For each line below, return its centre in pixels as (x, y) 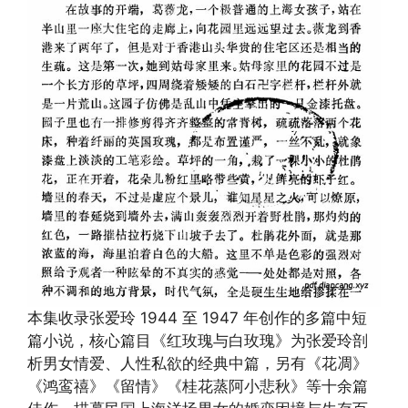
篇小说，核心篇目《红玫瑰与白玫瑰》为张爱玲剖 (198, 340)
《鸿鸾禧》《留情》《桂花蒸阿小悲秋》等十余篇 (198, 386)
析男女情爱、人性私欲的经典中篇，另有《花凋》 (198, 363)
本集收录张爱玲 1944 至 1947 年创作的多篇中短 (197, 317)
